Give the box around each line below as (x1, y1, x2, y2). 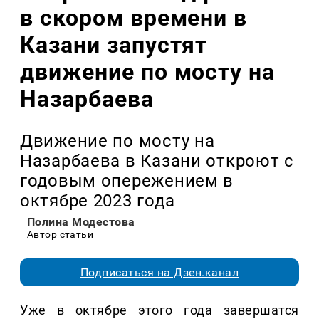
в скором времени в (20, 4, 248, 31)
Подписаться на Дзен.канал (80, 266, 239, 280)
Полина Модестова (27, 215, 135, 229)
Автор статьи (27, 229, 94, 241)
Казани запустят (20, 31, 208, 58)
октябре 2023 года (20, 191, 175, 211)
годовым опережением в (20, 171, 234, 192)
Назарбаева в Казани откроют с (20, 151, 294, 172)
